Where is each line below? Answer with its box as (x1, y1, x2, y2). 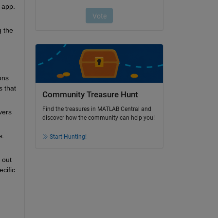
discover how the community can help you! (42, 114, 155, 122)
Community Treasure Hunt (42, 90, 138, 99)
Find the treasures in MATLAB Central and (42, 106, 151, 113)
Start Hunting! (49, 133, 87, 141)
